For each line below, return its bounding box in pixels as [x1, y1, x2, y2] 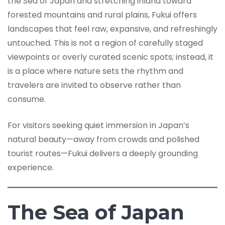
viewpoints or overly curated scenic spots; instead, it [8, 51, 213, 63]
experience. [8, 162, 54, 174]
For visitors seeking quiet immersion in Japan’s [8, 120, 189, 132]
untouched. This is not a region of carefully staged [8, 37, 203, 49]
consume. [8, 93, 46, 105]
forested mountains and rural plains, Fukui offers [8, 9, 197, 21]
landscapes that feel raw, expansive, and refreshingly [8, 23, 217, 35]
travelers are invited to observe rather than [8, 79, 181, 91]
